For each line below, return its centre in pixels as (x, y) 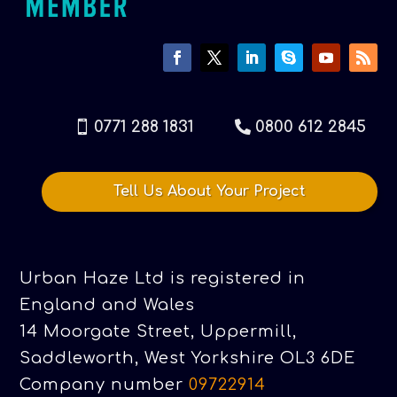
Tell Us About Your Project (209, 191)
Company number (105, 384)
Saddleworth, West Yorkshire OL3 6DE (188, 358)
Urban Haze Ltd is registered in (163, 278)
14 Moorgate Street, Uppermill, (159, 331)
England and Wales (108, 304)
